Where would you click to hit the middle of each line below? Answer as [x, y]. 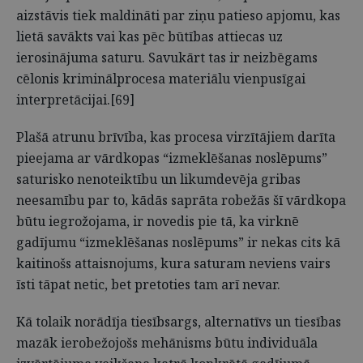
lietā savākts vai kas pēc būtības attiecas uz [149, 36]
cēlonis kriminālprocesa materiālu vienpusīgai [161, 79]
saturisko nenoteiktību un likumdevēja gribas [158, 179]
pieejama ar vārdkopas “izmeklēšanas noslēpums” [172, 158]
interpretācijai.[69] [75, 100]
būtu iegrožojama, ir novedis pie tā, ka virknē [158, 221]
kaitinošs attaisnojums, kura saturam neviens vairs [173, 263]
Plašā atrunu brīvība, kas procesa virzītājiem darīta [176, 137]
